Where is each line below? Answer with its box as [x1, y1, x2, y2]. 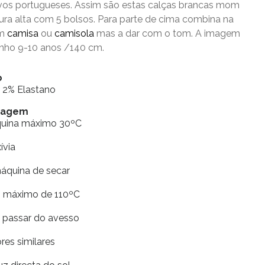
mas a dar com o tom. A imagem [94, 28, 241, 39]
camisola [54, 28, 95, 39]
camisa [7, 28, 39, 39]
